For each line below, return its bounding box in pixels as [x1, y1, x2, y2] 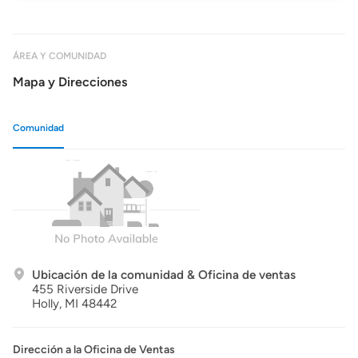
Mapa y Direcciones [13, 74, 127, 89]
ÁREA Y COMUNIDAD [13, 50, 106, 62]
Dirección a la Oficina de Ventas [13, 343, 175, 356]
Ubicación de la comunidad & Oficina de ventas [32, 268, 296, 282]
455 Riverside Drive [32, 282, 138, 296]
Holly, [32, 296, 62, 311]
